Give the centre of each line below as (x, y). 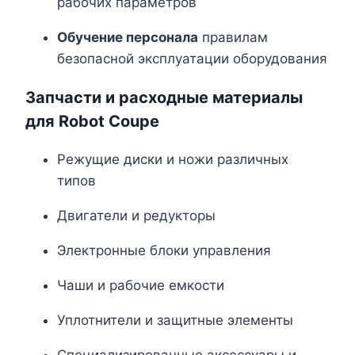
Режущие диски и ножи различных (173, 160)
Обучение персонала (128, 38)
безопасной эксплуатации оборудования (192, 59)
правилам (233, 38)
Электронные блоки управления (164, 251)
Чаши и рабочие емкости (141, 286)
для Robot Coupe (92, 122)
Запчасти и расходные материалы (164, 98)
